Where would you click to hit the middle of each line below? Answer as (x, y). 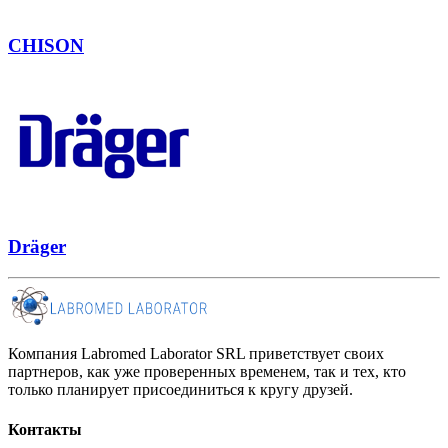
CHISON (46, 46)
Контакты (45, 429)
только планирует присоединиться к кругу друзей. (180, 390)
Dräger (37, 247)
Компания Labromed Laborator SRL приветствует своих (196, 354)
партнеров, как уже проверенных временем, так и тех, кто (207, 372)
